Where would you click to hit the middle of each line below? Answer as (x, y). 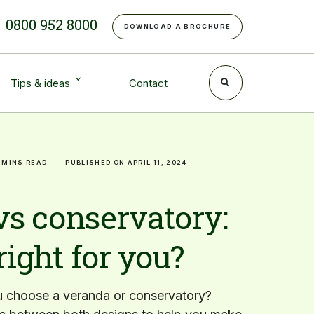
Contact (148, 83)
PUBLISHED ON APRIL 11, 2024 (126, 162)
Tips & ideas (41, 83)
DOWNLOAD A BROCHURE (177, 26)
